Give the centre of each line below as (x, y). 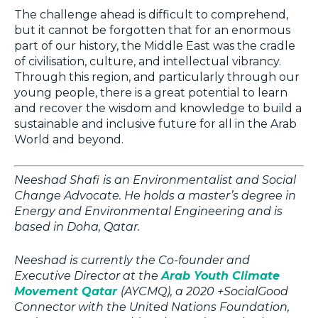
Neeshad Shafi (57, 180)
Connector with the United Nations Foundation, (152, 307)
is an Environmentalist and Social (199, 180)
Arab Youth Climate (220, 275)
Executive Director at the (88, 275)
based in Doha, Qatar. (77, 226)
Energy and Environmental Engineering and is (148, 211)
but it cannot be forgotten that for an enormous (152, 30)
